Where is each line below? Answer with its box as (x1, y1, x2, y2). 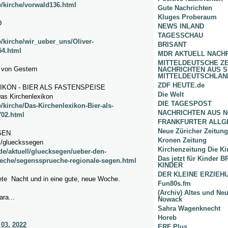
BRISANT (158, 41, 187, 49)
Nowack (158, 195, 182, 204)
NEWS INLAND (158, 22, 204, 31)
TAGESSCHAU (158, 32, 203, 40)
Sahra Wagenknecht (158, 205, 220, 213)
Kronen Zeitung (158, 136, 207, 145)
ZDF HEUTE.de (158, 81, 205, 90)
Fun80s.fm (158, 180, 191, 188)
